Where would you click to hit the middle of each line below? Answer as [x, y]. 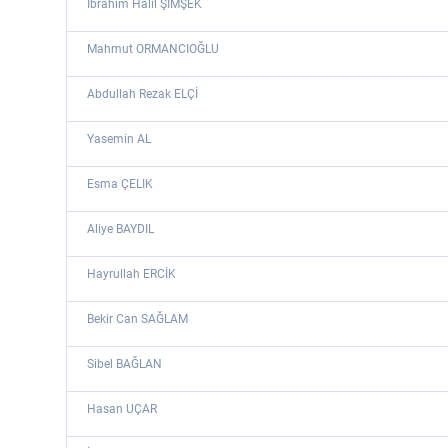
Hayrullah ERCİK [131, 274]
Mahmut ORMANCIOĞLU [153, 49]
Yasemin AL [119, 139]
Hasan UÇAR [122, 409]
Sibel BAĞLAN [124, 364]
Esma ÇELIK [120, 184]
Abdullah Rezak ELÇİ [142, 94]
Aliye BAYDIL [120, 229]
